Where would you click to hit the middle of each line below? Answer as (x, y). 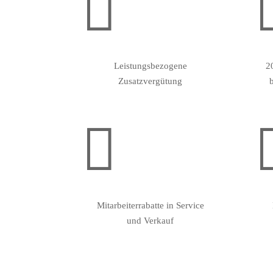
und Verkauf (151, 220)
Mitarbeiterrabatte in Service (150, 205)
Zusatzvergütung (151, 81)
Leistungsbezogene (150, 66)
